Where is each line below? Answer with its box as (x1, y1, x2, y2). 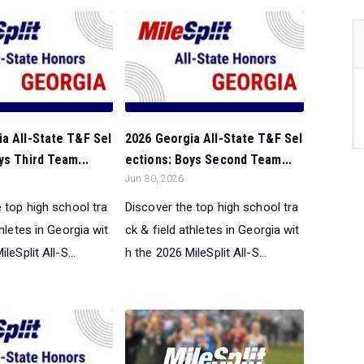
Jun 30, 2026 (125, 173, 184, 185)
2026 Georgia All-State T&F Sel (125, 131, 303, 147)
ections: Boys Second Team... (125, 152, 292, 168)
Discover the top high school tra (125, 200, 299, 215)
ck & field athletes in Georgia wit (125, 223, 300, 238)
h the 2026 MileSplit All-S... (125, 245, 266, 261)
